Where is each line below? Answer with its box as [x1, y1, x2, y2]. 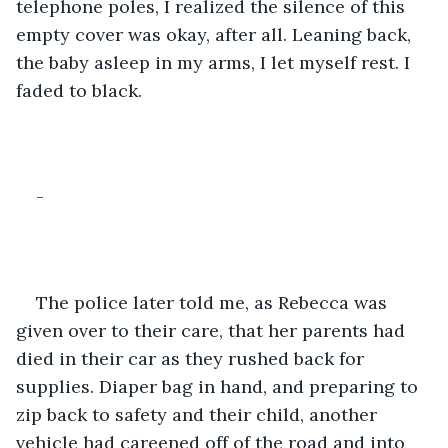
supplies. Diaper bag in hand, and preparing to [16, 374, 423, 398]
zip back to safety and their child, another [16, 402, 382, 426]
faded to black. [16, 78, 142, 102]
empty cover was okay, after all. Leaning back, [16, 22, 416, 46]
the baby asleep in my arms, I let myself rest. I [16, 50, 415, 74]
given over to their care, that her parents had [16, 318, 410, 342]
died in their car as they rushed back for [16, 346, 369, 370]
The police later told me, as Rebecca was [36, 290, 392, 314]
